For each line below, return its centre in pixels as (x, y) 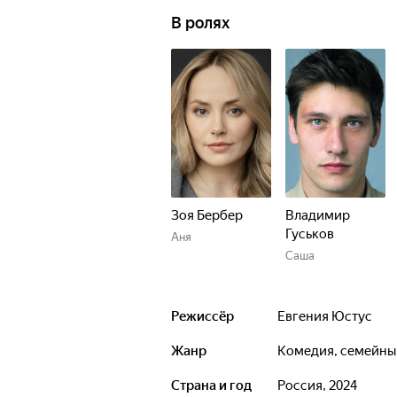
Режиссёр (202, 316)
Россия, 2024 (321, 385)
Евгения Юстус (329, 316)
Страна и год (211, 385)
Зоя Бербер (207, 215)
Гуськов (310, 234)
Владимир (318, 215)
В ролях (200, 23)
